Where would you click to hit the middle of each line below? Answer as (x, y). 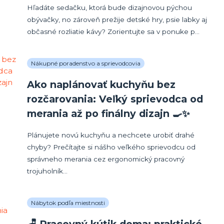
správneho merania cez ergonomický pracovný (106, 159)
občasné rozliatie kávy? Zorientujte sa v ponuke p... (113, 32)
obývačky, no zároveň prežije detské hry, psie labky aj (117, 20)
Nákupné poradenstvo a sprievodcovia (86, 63)
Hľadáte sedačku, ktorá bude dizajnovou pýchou (110, 8)
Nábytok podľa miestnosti (68, 203)
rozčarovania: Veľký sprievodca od (115, 99)
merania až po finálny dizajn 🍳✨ (109, 114)
